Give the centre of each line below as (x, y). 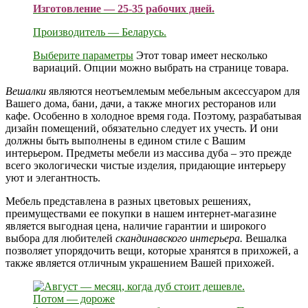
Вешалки (26, 91)
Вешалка (265, 238)
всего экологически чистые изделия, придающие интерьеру (146, 165)
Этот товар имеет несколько (202, 55)
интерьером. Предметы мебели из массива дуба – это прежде (148, 153)
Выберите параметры (83, 55)
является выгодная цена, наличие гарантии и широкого (136, 226)
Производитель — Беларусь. (100, 32)
